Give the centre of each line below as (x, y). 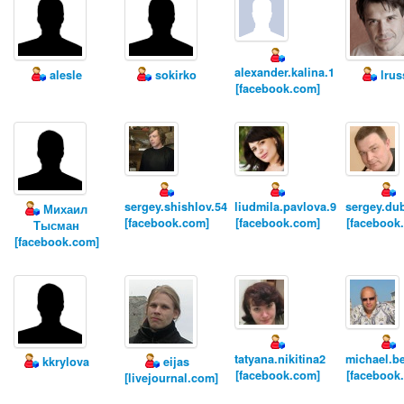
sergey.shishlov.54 (175, 206)
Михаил (64, 209)
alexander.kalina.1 (285, 73)
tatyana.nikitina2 (280, 359)
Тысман (56, 225)
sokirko (174, 75)
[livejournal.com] (171, 378)
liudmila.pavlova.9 (286, 206)
